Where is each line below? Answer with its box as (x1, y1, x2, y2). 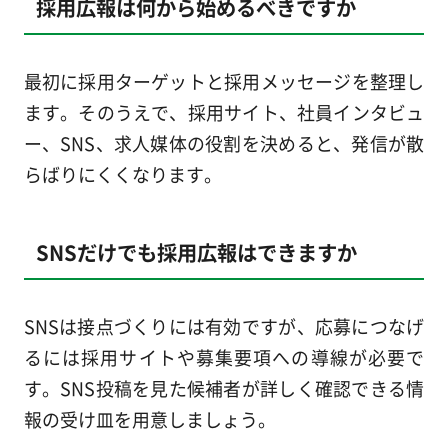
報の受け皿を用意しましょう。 (23, 406, 276, 433)
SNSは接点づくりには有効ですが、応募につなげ (23, 313, 425, 340)
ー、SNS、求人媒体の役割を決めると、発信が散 (23, 130, 425, 157)
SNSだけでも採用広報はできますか (35, 237, 357, 268)
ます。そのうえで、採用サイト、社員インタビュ (23, 99, 425, 126)
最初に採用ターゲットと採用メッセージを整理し (23, 68, 425, 95)
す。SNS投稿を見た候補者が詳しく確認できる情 (23, 375, 425, 402)
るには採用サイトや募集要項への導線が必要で (23, 344, 425, 371)
